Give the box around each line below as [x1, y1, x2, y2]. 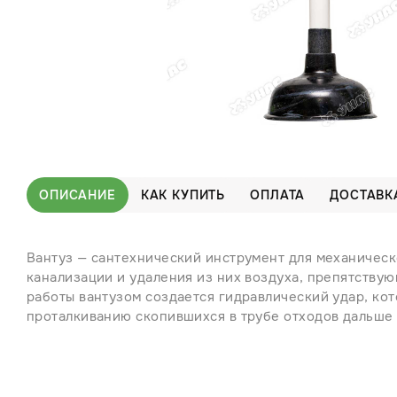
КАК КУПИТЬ [140, 187, 226, 203]
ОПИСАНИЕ [39, 187, 116, 203]
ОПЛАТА [250, 187, 306, 203]
